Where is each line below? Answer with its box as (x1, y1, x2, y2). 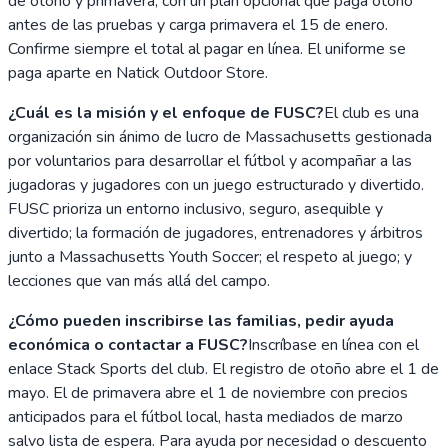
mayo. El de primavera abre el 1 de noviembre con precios (8, 381, 408, 404)
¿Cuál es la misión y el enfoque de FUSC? (8, 101, 324, 124)
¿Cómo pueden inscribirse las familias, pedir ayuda (8, 309, 394, 332)
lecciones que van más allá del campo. (8, 269, 270, 292)
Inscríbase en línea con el (248, 333, 419, 356)
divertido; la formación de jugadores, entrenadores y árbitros (8, 221, 423, 244)
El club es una (324, 101, 419, 124)
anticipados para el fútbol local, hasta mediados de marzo (8, 405, 403, 428)
